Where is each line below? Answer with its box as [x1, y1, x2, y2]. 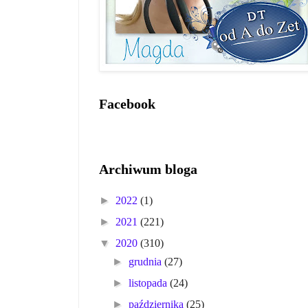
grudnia [129, 256, 165, 268]
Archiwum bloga [99, 162, 197, 177]
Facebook [99, 96, 155, 112]
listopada [129, 277, 170, 289]
